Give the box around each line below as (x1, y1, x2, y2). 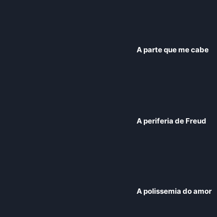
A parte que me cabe (137, 45, 209, 55)
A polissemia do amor (137, 186, 212, 196)
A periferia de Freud (137, 116, 207, 126)
